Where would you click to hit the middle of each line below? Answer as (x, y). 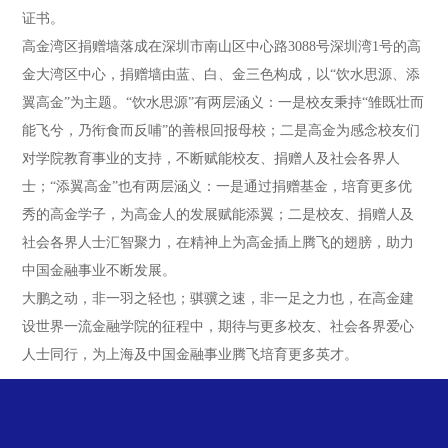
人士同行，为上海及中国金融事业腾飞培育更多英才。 (190, 354)
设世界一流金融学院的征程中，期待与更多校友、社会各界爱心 (218, 326)
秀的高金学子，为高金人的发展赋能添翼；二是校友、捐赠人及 (218, 214)
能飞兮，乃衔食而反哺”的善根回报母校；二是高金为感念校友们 (221, 130)
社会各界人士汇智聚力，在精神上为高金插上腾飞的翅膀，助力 (218, 242)
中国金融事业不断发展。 (99, 270)
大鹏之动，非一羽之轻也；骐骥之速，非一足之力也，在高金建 (218, 298)
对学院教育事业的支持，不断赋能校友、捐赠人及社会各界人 (211, 158)
